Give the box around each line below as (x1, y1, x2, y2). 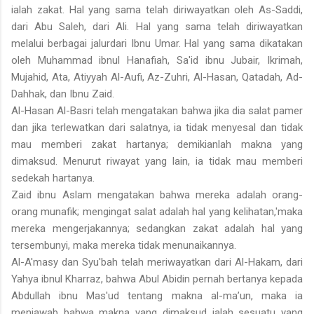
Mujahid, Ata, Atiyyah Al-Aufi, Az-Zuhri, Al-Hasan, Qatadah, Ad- (11, 71, 303, 84)
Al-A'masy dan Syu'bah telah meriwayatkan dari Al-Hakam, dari (11, 256, 303, 269)
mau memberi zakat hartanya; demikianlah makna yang (11, 138, 303, 151)
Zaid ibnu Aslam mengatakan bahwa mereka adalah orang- (11, 189, 303, 202)
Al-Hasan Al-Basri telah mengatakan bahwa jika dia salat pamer (11, 104, 303, 118)
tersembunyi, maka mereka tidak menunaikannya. (11, 239, 236, 252)
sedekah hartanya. (11, 172, 95, 185)
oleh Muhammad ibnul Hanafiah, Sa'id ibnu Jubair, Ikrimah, (11, 54, 303, 67)
